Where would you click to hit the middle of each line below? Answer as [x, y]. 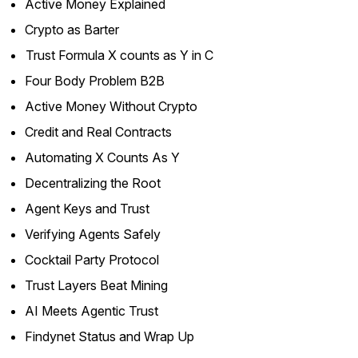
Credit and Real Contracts [98, 132]
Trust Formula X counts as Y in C [119, 55]
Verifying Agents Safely [93, 234]
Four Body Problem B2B [95, 81]
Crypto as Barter [72, 30]
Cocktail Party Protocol [92, 260]
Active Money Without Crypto [111, 106]
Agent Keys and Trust [87, 209]
